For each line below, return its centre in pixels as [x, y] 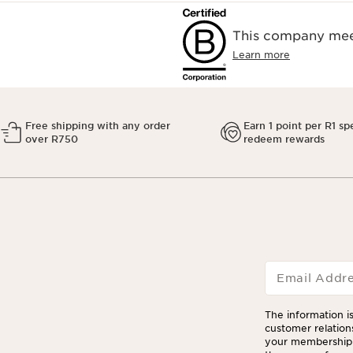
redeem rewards [284, 139]
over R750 [52, 139]
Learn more [261, 55]
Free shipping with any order [98, 126]
